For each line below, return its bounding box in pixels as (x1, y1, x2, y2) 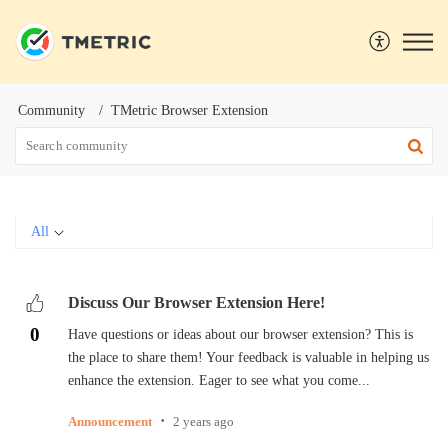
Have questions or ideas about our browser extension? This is (67, 326, 413, 342)
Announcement (67, 413, 152, 429)
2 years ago (172, 413, 234, 429)
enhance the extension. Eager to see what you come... (67, 372, 370, 388)
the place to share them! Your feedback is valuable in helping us (67, 349, 429, 365)
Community (18, 103, 85, 118)
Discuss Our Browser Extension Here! (67, 294, 325, 311)
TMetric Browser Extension (111, 103, 268, 118)
